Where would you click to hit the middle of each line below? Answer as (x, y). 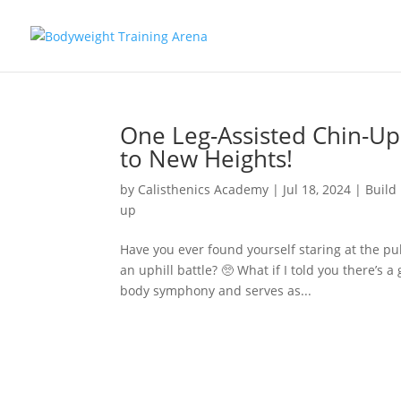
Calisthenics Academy (204, 189)
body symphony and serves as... (216, 290)
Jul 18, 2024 (317, 189)
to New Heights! (207, 158)
